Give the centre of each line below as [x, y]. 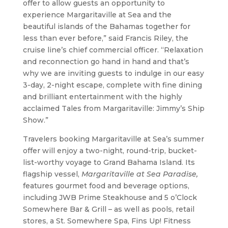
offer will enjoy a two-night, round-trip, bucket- [110, 150]
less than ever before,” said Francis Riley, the [105, 38]
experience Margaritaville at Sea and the [97, 15]
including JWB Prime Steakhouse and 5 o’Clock [110, 197]
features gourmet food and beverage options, [106, 186]
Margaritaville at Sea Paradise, [139, 174]
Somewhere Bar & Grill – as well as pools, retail [108, 209]
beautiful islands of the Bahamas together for [106, 26]
